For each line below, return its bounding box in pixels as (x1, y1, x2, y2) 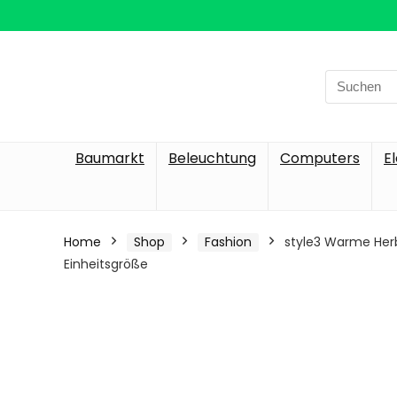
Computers (280, 148, 360, 168)
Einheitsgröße (64, 255, 148, 273)
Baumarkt (75, 148, 144, 168)
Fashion (205, 233, 252, 251)
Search (324, 69, 370, 89)
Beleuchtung (168, 148, 256, 168)
